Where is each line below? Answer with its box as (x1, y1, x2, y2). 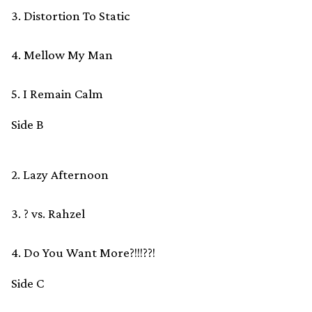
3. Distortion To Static (11, 8, 130, 24)
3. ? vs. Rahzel (11, 206, 85, 221)
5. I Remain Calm (11, 86, 103, 102)
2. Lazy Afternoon (11, 167, 109, 182)
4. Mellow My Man (11, 47, 113, 63)
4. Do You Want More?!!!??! (11, 245, 155, 260)
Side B (11, 117, 44, 132)
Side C (11, 276, 44, 291)
